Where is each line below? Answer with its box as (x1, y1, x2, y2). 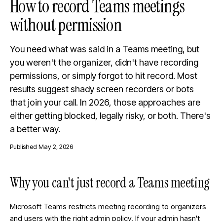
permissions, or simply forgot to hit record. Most (10, 71, 197, 81)
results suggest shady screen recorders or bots (10, 84, 194, 94)
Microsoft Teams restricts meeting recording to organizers (10, 202, 206, 211)
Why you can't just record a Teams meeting (10, 174, 210, 192)
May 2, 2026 (38, 143, 73, 150)
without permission (10, 13, 122, 37)
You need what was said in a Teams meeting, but (10, 44, 199, 54)
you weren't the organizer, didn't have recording (10, 57, 198, 68)
